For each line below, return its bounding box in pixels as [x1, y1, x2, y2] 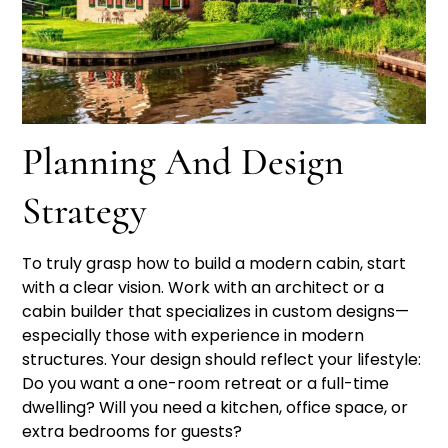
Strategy [22, 187, 148, 234]
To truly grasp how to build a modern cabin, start [22, 251, 407, 275]
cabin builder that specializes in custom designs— [22, 299, 410, 323]
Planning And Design [22, 138, 345, 185]
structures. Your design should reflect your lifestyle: [22, 347, 422, 371]
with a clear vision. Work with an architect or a [22, 275, 385, 299]
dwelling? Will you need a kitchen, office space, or [22, 395, 409, 419]
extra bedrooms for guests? [22, 419, 243, 443]
